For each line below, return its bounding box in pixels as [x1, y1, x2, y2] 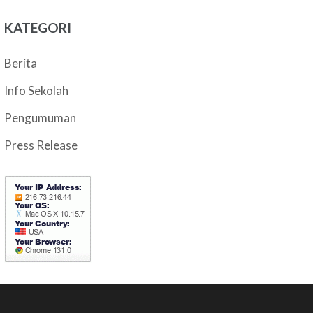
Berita [4, 56, 38, 71]
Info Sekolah [4, 83, 69, 98]
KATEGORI [4, 20, 72, 36]
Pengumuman [4, 110, 77, 125]
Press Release [4, 138, 78, 152]
